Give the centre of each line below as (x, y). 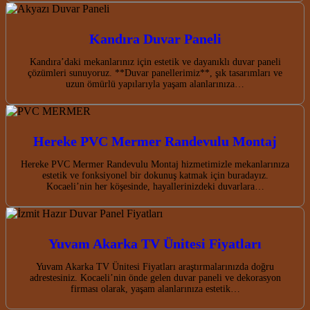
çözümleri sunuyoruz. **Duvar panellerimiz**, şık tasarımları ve (155, 73)
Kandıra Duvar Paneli (155, 38)
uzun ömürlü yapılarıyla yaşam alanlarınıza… (155, 84)
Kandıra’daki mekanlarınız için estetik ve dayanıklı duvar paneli (155, 62)
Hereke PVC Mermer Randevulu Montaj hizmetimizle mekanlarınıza (155, 164)
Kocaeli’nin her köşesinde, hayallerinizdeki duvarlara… (155, 186)
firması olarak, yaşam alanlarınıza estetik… (155, 289)
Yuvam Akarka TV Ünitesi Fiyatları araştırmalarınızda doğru (155, 266)
